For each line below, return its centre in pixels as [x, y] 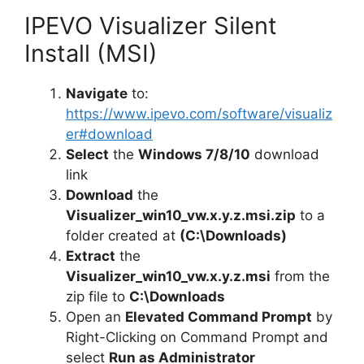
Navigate [97, 94]
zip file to [97, 297]
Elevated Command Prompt [219, 317]
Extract [91, 256]
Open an [95, 317]
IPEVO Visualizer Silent [151, 26]
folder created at [123, 236]
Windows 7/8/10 [194, 155]
